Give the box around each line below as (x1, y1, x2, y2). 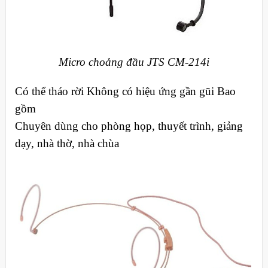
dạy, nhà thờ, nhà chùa (14, 137, 119, 150)
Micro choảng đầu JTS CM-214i (59, 55, 209, 68)
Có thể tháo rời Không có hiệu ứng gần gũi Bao (14, 85, 236, 98)
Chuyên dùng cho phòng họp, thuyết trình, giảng (14, 120, 243, 133)
